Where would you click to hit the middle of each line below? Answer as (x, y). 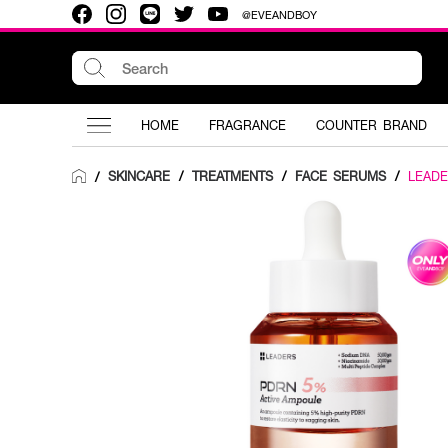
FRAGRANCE (247, 125)
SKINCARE (139, 176)
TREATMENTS (232, 176)
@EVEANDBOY (279, 14)
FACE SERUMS (340, 176)
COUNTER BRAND (371, 125)
